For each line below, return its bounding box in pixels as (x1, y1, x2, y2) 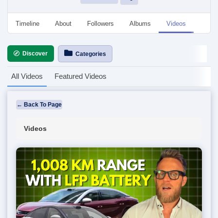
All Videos (11, 72, 43, 80)
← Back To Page (17, 101, 62, 108)
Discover (19, 50, 48, 57)
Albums (129, 20, 151, 27)
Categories (73, 51, 106, 57)
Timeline (16, 20, 39, 27)
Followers (87, 20, 114, 27)
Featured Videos (54, 72, 107, 80)
